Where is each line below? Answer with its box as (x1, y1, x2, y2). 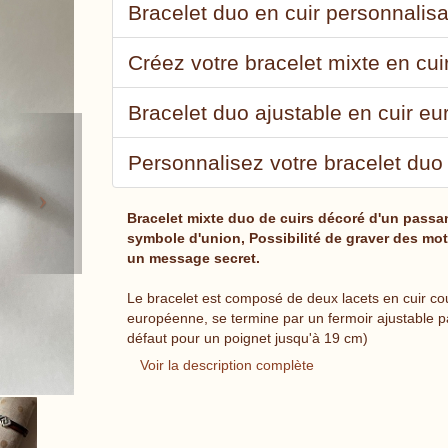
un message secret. (126, 250, 260, 266)
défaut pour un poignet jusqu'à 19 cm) (126, 330, 368, 346)
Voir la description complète (139, 357, 314, 373)
